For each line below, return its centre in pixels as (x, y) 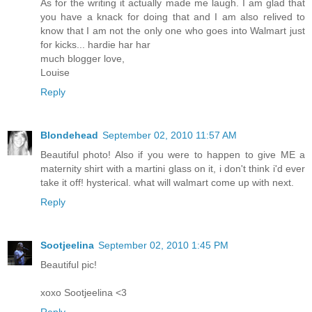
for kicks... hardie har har (95, 45)
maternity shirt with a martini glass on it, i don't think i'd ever (173, 168)
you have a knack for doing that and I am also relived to (173, 17)
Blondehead (69, 135)
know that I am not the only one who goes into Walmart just (173, 31)
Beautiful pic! (69, 264)
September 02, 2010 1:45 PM (163, 245)
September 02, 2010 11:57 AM (170, 135)
